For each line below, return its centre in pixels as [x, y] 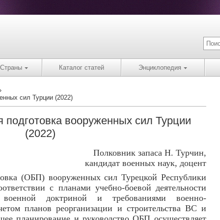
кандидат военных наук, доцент [145, 163]
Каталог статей [82, 68]
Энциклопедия [160, 68]
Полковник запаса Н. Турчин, [150, 153]
